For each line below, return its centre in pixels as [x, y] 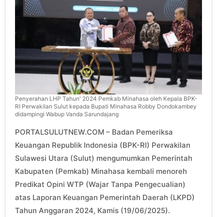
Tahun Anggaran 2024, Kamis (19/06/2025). [93, 210]
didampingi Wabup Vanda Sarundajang [67, 114]
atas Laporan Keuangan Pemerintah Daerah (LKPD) [105, 197]
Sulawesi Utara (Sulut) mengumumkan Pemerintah [104, 158]
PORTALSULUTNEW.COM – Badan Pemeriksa [94, 132]
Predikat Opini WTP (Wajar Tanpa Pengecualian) [100, 184]
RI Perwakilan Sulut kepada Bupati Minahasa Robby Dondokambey [106, 106]
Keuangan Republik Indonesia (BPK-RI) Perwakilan [103, 145]
